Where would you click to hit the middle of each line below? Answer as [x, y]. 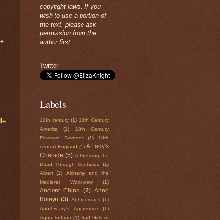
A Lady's [97, 147]
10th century [54, 120]
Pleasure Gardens [62, 138]
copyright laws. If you [70, 7]
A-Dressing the [92, 156]
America [49, 129]
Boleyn [49, 200]
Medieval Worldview [66, 182]
